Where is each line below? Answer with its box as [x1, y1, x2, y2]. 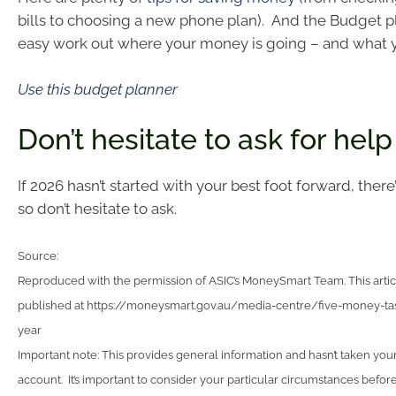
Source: [18, 248, 58, 263]
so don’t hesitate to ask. [18, 200, 177, 218]
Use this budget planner [18, 80, 178, 98]
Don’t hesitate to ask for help [18, 123, 392, 156]
